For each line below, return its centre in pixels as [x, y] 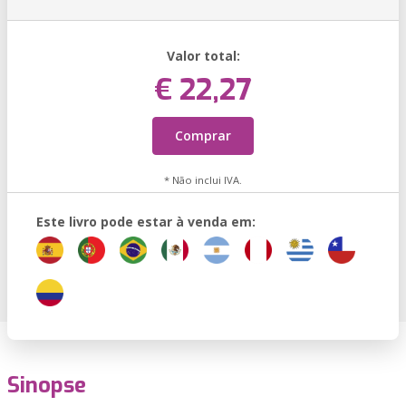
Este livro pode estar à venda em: [146, 222]
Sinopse [47, 385]
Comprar [203, 135]
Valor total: [203, 56]
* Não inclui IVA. [203, 180]
